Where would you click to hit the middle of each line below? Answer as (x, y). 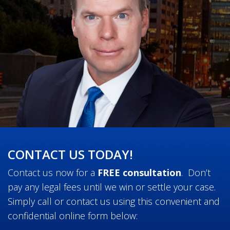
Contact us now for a (53, 173)
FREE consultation (139, 173)
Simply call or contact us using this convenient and (114, 202)
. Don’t (196, 173)
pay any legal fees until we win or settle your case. (113, 187)
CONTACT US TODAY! (70, 155)
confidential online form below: (73, 216)
